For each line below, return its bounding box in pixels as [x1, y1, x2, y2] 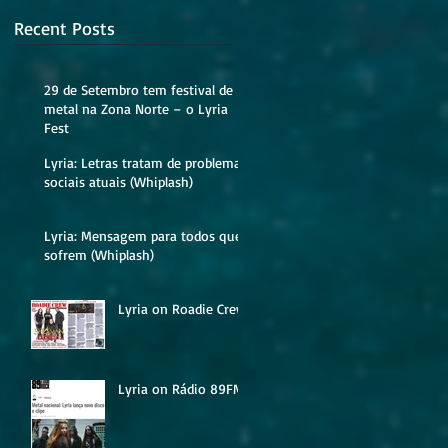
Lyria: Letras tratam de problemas [44, 153, 247, 171]
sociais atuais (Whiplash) [44, 172, 193, 190]
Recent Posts [14, 16, 115, 39]
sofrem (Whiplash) [44, 245, 154, 263]
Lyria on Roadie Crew [118, 299, 247, 317]
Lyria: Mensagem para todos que [44, 226, 242, 244]
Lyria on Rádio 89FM [118, 379, 244, 397]
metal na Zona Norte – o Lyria [44, 99, 228, 117]
